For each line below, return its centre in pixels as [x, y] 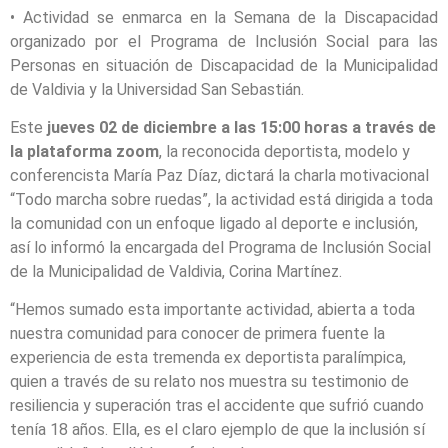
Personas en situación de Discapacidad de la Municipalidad [224, 65]
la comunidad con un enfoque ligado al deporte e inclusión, [214, 223]
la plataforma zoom [84, 151]
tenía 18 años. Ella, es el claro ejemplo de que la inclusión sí [217, 430]
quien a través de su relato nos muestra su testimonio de [209, 382]
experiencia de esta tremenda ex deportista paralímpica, [208, 358]
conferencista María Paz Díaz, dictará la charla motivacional [219, 175]
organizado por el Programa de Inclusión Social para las [224, 41]
